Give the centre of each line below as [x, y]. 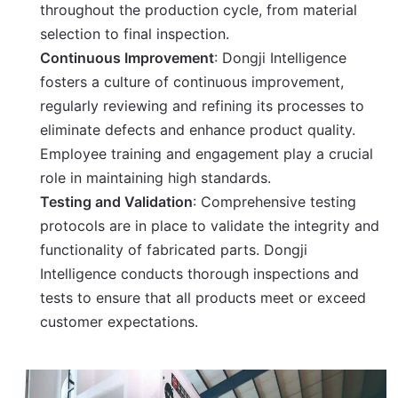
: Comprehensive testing [275, 202]
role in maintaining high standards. [156, 178]
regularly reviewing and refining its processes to [203, 106]
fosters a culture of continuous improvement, [192, 82]
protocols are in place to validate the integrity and [210, 226]
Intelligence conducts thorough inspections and [200, 274]
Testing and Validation [117, 202]
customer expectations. [119, 322]
